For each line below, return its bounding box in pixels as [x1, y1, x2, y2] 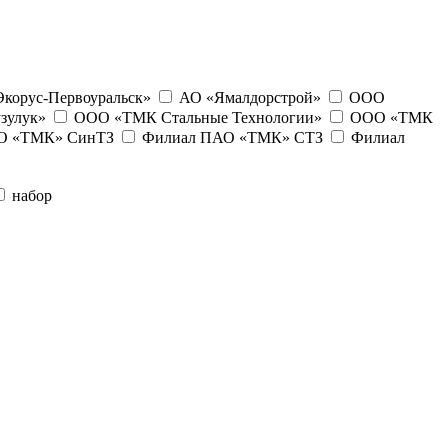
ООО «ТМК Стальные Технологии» [74, 108, 322, 126]
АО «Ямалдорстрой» [179, 88, 321, 106]
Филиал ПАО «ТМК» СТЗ [142, 128, 323, 146]
